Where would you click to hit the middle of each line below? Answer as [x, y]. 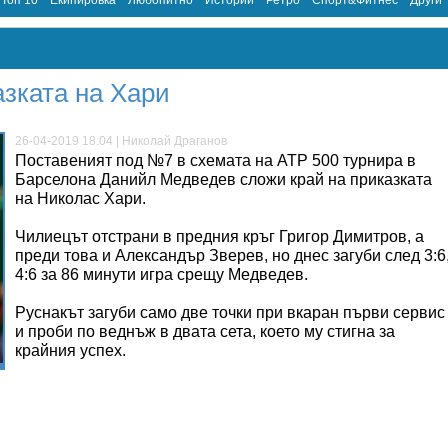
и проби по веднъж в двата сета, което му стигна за [205, 331]
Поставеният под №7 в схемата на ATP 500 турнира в [215, 160]
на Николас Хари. [82, 198]
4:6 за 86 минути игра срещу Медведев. [161, 274]
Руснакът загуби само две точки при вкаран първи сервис [230, 312]
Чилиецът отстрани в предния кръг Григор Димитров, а [219, 236]
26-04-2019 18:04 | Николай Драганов [121, 141]
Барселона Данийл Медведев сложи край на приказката [223, 179]
